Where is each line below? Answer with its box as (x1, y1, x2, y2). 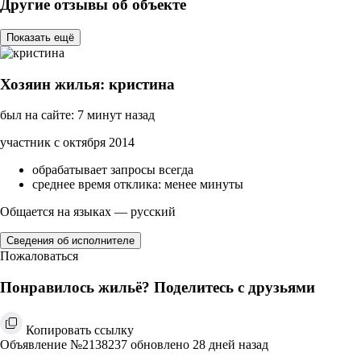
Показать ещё (6, 31, 74, 44)
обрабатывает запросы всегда (32, 163, 193, 177)
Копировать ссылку (26, 322, 134, 337)
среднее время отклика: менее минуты (32, 177, 243, 192)
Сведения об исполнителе (6, 234, 135, 247)
